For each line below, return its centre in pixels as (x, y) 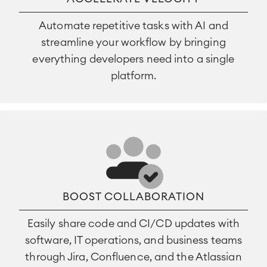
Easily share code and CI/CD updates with (133, 223)
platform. (133, 76)
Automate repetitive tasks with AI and (133, 26)
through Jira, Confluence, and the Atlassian (133, 257)
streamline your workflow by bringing (133, 42)
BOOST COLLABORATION (133, 197)
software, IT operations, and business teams (133, 240)
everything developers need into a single (133, 59)
